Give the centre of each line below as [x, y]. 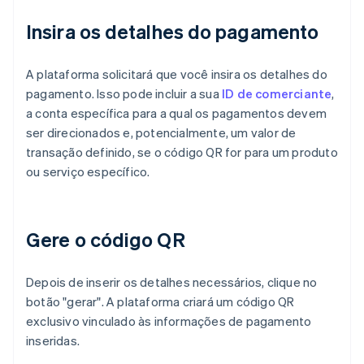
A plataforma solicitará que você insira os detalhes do [177, 74]
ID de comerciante [277, 93]
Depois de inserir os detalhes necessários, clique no [172, 282]
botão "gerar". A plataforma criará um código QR [160, 301]
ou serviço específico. [88, 171]
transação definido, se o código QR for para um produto [182, 152]
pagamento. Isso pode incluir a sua [124, 93]
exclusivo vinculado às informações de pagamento [169, 321]
